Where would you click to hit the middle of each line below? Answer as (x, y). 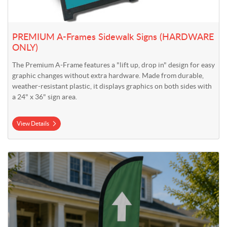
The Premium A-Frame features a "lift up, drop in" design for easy (113, 65)
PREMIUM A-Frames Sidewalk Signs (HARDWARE (113, 38)
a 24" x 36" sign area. (45, 97)
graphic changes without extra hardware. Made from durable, (108, 76)
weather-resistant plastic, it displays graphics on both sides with (112, 86)
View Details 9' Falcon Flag (50, 157)
